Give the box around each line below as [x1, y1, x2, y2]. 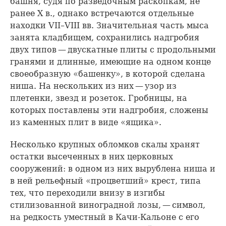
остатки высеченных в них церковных [10, 152, 173, 162]
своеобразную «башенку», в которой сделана [10, 69, 205, 79]
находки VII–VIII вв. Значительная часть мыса [10, 21, 209, 31]
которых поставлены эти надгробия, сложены [10, 105, 208, 116]
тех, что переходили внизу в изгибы [10, 188, 165, 198]
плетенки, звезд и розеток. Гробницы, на [10, 93, 187, 103]
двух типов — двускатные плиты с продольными [10, 45, 216, 55]
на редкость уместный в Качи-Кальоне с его [10, 212, 199, 222]
